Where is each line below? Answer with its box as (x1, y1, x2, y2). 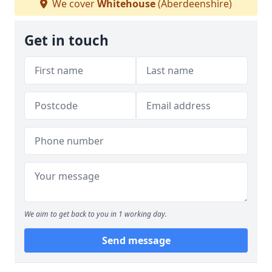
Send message (101, 234, 171, 247)
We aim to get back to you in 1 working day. (24, 209, 167, 219)
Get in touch (24, 31, 109, 50)
